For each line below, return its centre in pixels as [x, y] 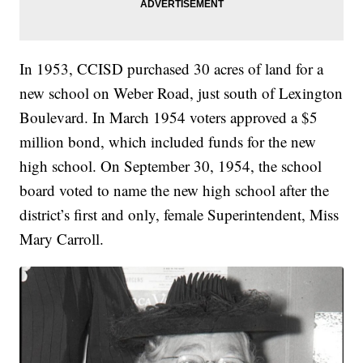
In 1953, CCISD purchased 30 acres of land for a [172, 68]
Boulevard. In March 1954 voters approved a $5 [169, 117]
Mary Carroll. [62, 238]
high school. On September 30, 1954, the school [171, 165]
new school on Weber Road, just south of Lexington [181, 92]
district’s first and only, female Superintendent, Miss [179, 214]
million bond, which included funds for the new [168, 141]
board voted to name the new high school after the [175, 190]
